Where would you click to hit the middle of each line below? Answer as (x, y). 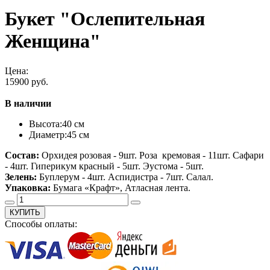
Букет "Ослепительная (105, 19)
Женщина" (53, 41)
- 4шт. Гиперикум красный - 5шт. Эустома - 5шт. (104, 166)
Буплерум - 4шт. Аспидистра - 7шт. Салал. (125, 177)
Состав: (22, 155)
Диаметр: (48, 134)
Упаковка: (28, 187)
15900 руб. (27, 81)
